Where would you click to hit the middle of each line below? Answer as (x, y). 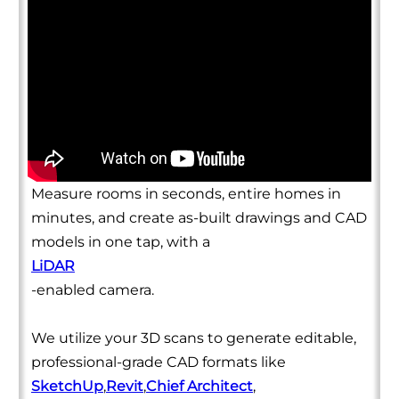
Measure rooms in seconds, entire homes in (186, 193)
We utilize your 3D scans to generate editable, (193, 338)
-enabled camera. (92, 289)
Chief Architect (199, 386)
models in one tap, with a (120, 241)
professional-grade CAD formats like (158, 362)
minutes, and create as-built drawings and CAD (199, 217)
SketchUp (67, 386)
